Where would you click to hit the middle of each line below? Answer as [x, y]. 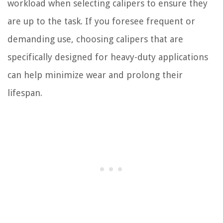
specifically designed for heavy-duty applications [108, 57]
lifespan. [25, 93]
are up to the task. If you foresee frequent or [101, 21]
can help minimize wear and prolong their [95, 75]
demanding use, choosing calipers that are [95, 39]
